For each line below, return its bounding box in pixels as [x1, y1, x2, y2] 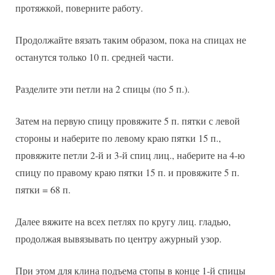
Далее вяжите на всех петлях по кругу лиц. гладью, [15, 214, 231, 228]
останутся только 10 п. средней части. [15, 50, 174, 63]
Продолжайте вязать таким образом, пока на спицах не [15, 33, 246, 46]
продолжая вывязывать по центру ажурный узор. [15, 231, 222, 245]
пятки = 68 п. [15, 182, 71, 196]
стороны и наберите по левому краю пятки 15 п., [15, 131, 221, 144]
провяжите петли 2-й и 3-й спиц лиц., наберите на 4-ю [15, 148, 245, 161]
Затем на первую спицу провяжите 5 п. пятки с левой [15, 114, 240, 127]
